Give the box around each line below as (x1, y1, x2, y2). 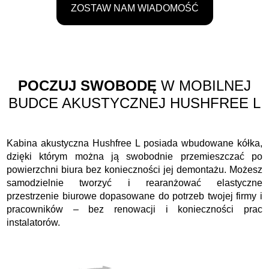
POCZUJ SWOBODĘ (18, 77, 157, 94)
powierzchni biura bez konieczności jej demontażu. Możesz (7, 164, 262, 175)
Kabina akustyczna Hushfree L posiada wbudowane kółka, (7, 138, 262, 148)
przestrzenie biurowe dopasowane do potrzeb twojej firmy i (7, 190, 262, 201)
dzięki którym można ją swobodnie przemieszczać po (7, 151, 262, 162)
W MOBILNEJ (157, 77, 251, 94)
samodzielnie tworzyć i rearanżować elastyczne (7, 177, 262, 188)
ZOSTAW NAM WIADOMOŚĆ (70, 2, 199, 13)
